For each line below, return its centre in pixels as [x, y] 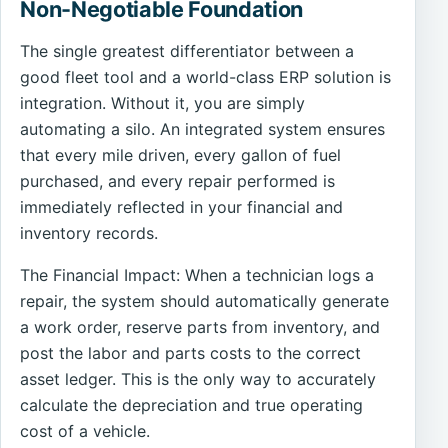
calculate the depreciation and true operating [192, 404]
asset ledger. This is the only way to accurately [198, 378]
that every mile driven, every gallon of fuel [181, 154]
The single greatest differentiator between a [187, 50]
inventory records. [89, 232]
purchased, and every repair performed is [178, 180]
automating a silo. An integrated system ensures [203, 128]
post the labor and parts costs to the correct [191, 352]
